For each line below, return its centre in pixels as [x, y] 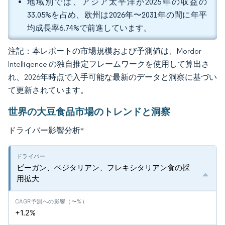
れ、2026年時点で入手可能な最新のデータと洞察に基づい [113, 77]
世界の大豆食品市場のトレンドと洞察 [89, 111]
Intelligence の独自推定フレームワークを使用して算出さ [109, 64]
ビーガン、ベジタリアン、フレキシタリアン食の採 [103, 167]
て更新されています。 [48, 90]
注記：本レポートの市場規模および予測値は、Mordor [105, 51]
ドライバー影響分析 [44, 130]
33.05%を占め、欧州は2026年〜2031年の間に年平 [117, 15]
